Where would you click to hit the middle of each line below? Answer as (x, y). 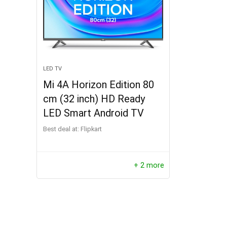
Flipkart (93, 129)
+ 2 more (149, 165)
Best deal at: (61, 129)
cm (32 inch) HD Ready (94, 99)
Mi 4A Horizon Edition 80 (99, 85)
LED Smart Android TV (94, 113)
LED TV (53, 69)
